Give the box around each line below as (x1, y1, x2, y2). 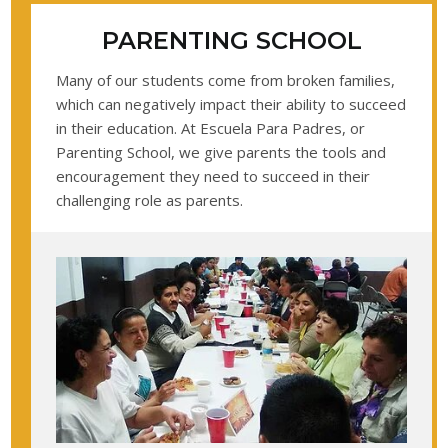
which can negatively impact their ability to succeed (56, 93, 407, 114)
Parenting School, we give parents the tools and (56, 141, 387, 162)
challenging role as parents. (56, 189, 244, 210)
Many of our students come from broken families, (56, 69, 396, 90)
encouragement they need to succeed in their (56, 165, 371, 186)
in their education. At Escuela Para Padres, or (56, 117, 366, 138)
